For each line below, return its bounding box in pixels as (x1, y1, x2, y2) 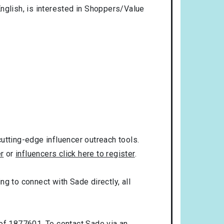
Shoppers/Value (84, 3, 144, 13)
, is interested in (22, 3, 85, 13)
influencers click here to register (15, 148, 135, 158)
